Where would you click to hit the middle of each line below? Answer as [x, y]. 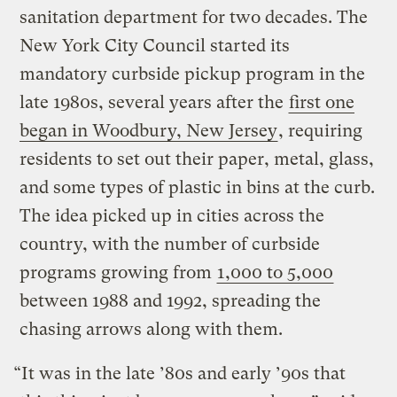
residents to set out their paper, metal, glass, [197, 160]
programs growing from [118, 273]
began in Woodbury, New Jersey [149, 131]
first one [322, 103]
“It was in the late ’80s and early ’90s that [180, 374]
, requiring [321, 131]
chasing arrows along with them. [152, 330]
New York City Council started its [155, 46]
